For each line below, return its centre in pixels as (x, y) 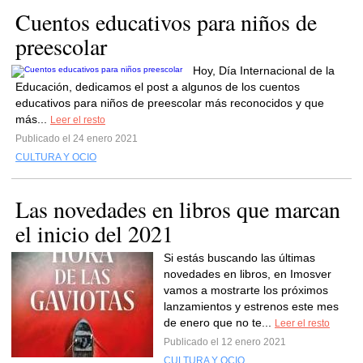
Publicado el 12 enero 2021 (225, 342)
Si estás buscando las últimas (239, 258)
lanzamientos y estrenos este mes (251, 306)
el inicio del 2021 (94, 233)
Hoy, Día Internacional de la (264, 70)
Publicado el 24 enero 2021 (77, 139)
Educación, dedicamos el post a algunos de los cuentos (158, 87)
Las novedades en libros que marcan (178, 209)
